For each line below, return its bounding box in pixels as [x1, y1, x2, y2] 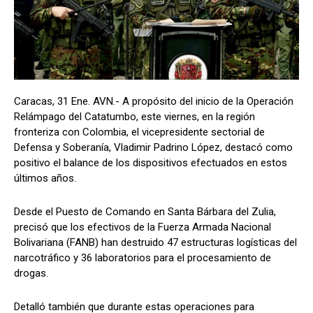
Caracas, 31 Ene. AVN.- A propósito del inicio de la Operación [14, 95, 293, 108]
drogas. [14, 267, 48, 280]
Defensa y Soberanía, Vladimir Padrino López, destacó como [14, 141, 293, 154]
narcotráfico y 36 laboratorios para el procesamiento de [14, 252, 271, 265]
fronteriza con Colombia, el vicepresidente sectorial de [14, 126, 265, 139]
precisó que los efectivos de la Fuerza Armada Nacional [14, 221, 271, 234]
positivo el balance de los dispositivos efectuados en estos [14, 156, 287, 170]
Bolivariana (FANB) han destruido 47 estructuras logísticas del [14, 236, 297, 249]
